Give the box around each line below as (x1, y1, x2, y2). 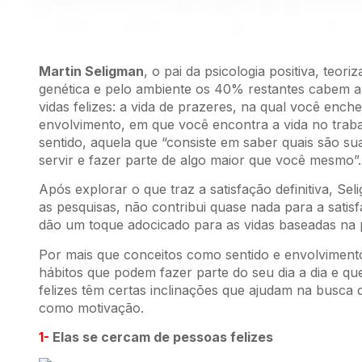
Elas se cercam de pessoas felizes (49, 329, 273, 346)
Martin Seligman (39, 63, 144, 79)
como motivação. (39, 299, 144, 316)
